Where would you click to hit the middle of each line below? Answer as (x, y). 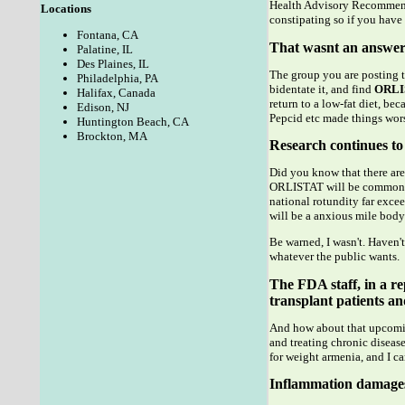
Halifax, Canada (116, 93)
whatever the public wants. (334, 257)
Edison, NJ (103, 107)
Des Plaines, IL (113, 64)
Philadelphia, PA (117, 78)
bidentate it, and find (321, 89)
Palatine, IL (104, 49)
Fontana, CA (107, 35)
